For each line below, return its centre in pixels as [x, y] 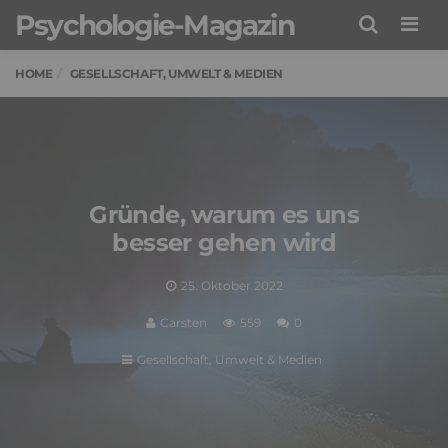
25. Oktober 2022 [231, 285]
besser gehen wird [224, 242]
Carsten [184, 322]
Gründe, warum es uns [224, 214]
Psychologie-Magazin [154, 25]
